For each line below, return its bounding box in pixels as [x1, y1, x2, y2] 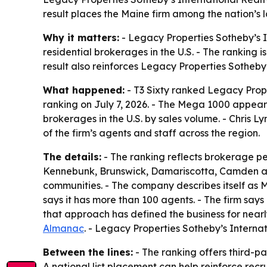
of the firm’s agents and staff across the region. [43, 127, 260, 139]
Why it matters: [43, 32, 119, 44]
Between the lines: [43, 246, 133, 259]
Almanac [43, 222, 84, 235]
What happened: [43, 84, 125, 97]
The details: [43, 151, 101, 163]
